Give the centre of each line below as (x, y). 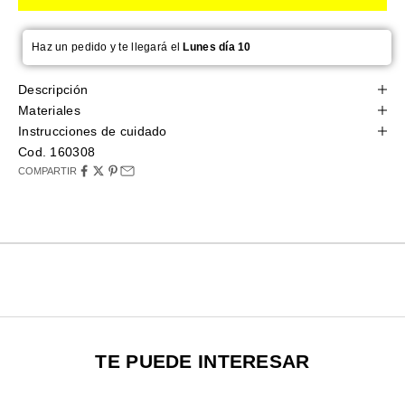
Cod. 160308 (57, 151)
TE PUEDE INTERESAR (202, 361)
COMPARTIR (47, 170)
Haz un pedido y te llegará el (108, 47)
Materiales (49, 110)
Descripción (53, 89)
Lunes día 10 (217, 47)
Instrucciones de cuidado (93, 131)
